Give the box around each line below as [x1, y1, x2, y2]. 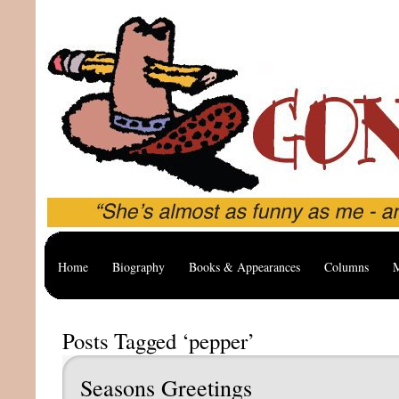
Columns [324, 258, 369, 275]
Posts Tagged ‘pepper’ [62, 326, 255, 355]
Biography [112, 258, 165, 275]
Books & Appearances [189, 258, 300, 275]
